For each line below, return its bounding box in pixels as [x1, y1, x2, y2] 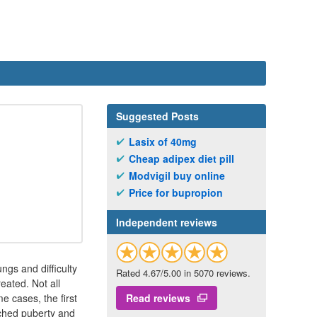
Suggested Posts [116, 109, 199, 123]
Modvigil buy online [129, 168, 225, 183]
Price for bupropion [129, 185, 223, 200]
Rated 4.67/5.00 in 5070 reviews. [116, 266, 250, 280]
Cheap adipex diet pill [129, 151, 234, 166]
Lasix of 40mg [129, 134, 197, 149]
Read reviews [126, 291, 190, 306]
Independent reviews [116, 215, 217, 229]
